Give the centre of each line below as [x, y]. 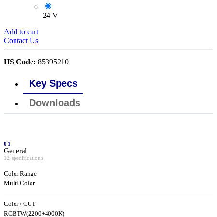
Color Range [20, 174]
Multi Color [19, 183]
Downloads [55, 103]
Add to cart [21, 32]
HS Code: [21, 62]
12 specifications [23, 158]
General [15, 151]
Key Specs [53, 84]
